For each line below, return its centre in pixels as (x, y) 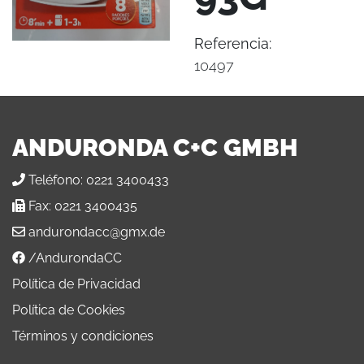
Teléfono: (56, 180)
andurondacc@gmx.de (97, 232)
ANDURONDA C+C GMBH (155, 147)
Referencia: (233, 43)
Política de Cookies (69, 310)
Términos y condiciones (83, 336)
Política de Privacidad (76, 284)
